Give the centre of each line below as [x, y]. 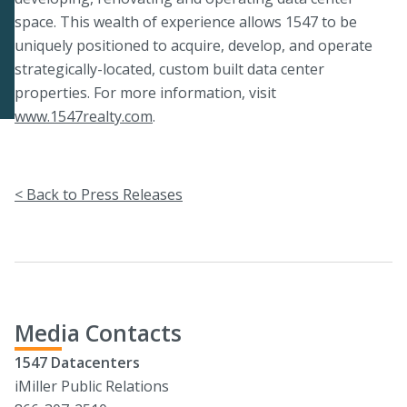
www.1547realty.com [84, 116]
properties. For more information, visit [145, 92]
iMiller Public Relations [92, 386]
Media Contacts [98, 332]
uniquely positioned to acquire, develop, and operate [194, 45]
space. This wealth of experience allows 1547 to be [186, 21]
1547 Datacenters [77, 362]
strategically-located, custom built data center [169, 69]
